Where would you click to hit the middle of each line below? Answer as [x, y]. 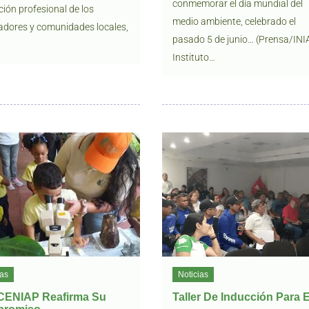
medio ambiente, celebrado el [235, 21]
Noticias [193, 275]
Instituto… [194, 57]
